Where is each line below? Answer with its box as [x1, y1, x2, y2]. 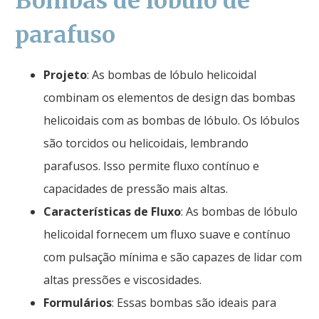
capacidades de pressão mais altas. [43, 180, 228, 197]
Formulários [43, 294, 112, 310]
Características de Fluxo [43, 203, 181, 219]
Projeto [43, 66, 87, 83]
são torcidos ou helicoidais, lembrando [43, 135, 249, 151]
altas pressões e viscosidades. [43, 271, 202, 288]
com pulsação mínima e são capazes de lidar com [43, 249, 302, 265]
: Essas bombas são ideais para [112, 294, 276, 310]
